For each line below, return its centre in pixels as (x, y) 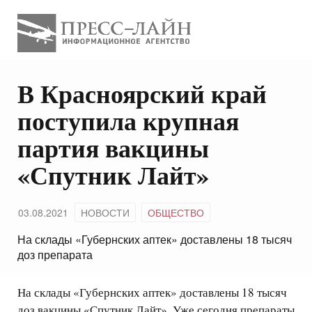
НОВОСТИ (105, 213)
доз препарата (55, 255)
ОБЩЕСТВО (176, 213)
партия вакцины (113, 148)
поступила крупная (128, 121)
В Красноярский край (142, 94)
